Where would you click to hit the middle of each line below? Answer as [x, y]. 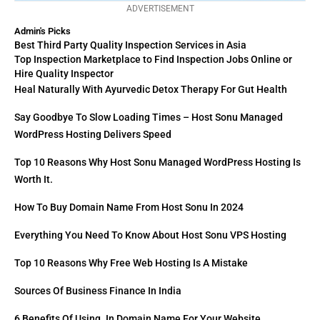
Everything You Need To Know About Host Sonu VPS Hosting [150, 235]
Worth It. [34, 180]
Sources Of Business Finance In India [98, 291]
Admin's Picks [42, 31]
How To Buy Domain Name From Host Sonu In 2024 [129, 207]
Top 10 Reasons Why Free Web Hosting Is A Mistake [131, 263]
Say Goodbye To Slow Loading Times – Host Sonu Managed [149, 117]
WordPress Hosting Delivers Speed [93, 135]
